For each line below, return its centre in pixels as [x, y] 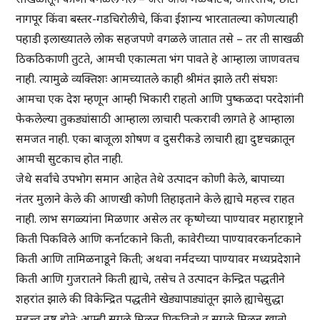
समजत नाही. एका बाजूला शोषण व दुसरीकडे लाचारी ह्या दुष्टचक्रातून [156, 139]
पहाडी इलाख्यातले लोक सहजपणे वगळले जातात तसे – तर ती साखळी [160, 39]
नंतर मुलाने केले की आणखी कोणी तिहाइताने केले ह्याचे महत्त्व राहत [155, 199]
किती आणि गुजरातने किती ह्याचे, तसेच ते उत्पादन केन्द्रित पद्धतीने [151, 279]
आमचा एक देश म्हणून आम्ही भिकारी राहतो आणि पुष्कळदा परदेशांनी [160, 99]
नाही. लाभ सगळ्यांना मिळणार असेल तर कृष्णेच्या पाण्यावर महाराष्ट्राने [160, 219]
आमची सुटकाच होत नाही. [70, 159]
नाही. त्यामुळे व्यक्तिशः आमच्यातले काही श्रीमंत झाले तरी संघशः [147, 79]
